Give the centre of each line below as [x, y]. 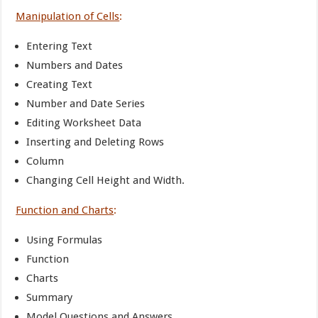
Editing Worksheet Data [84, 123]
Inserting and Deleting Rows [95, 142]
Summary [50, 297]
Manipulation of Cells [68, 16]
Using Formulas [65, 240]
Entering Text [60, 46]
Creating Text [60, 84]
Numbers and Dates [75, 65]
